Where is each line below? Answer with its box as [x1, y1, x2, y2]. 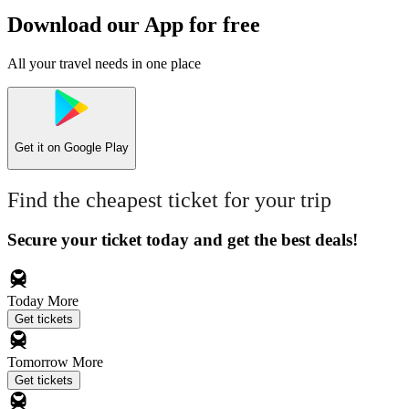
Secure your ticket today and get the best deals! [7, 230, 358, 250]
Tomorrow [7, 354, 72, 371]
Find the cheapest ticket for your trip [7, 187, 331, 212]
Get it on [15, 141, 64, 155]
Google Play [64, 141, 129, 155]
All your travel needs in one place [7, 55, 201, 71]
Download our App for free [7, 13, 260, 37]
